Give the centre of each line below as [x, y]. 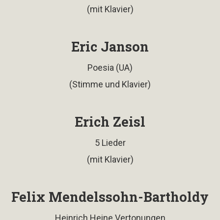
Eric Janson [110, 46]
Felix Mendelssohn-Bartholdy [110, 196]
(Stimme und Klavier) [110, 84]
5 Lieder [110, 142]
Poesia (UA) [110, 67]
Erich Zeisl [110, 121]
